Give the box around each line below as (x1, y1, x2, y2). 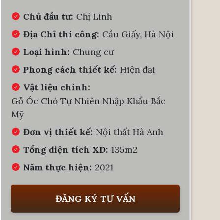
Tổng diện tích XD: (23, 143, 108, 155)
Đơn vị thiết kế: (23, 126, 93, 137)
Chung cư (73, 46, 114, 57)
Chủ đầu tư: (23, 10, 73, 22)
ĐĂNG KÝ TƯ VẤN (55, 192, 136, 204)
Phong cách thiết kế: (23, 63, 117, 75)
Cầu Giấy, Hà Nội (102, 28, 174, 40)
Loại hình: (23, 46, 70, 57)
